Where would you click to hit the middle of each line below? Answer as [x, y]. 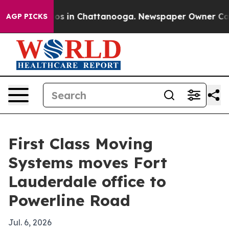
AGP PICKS [27, 16]
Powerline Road [69, 200]
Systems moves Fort [88, 163]
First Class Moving [81, 144]
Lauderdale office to [87, 181]
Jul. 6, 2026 [30, 222]
